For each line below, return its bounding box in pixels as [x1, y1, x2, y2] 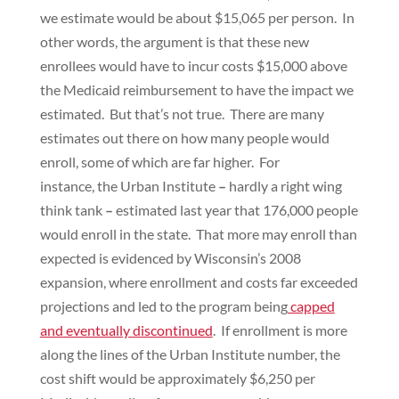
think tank [39, 201, 105, 218]
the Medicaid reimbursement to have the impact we [39, 81, 354, 98]
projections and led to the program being [39, 297, 288, 314]
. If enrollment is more [212, 322, 347, 338]
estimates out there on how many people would [39, 129, 330, 146]
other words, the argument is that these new [39, 33, 309, 50]
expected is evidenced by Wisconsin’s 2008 [39, 249, 301, 266]
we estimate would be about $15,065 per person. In [39, 9, 354, 26]
